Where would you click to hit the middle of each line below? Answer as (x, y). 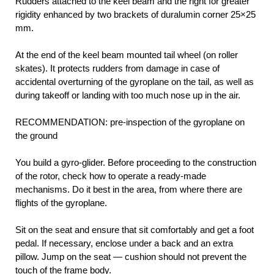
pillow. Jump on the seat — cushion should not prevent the (131, 257)
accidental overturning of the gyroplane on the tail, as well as (135, 82)
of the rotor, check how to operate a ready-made (111, 176)
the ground (36, 136)
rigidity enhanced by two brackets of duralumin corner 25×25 (135, 15)
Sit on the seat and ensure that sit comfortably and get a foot (135, 230)
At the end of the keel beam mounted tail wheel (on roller (127, 55)
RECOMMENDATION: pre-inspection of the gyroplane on (130, 122)
